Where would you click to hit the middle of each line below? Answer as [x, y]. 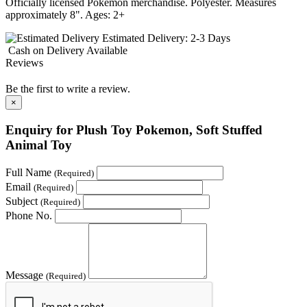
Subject [23, 201]
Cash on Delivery [46, 51]
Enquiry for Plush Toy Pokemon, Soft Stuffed [134, 130]
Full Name [30, 172]
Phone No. [29, 215]
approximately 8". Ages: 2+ [65, 15]
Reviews [24, 63]
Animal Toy [39, 145]
